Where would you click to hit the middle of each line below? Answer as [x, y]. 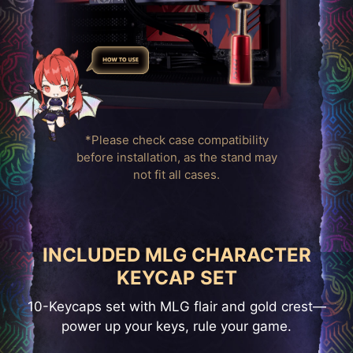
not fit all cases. [176, 175]
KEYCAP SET [176, 277]
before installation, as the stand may [176, 158]
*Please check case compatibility [176, 140]
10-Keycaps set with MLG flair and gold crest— [176, 306]
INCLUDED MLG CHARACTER [176, 255]
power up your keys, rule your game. [176, 326]
